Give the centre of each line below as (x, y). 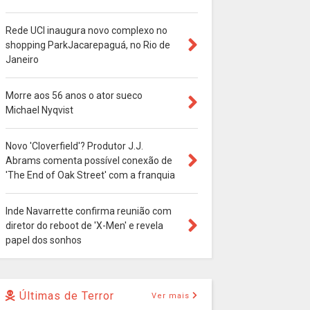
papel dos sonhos (44, 240)
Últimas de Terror (65, 296)
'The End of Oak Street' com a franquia (90, 175)
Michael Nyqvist (39, 110)
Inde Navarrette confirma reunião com (89, 211)
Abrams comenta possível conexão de (89, 161)
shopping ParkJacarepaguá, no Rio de (88, 45)
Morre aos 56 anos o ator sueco (74, 96)
